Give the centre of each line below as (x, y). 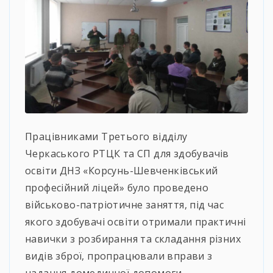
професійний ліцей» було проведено (117, 187)
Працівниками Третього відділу (106, 136)
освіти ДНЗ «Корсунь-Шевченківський (122, 170)
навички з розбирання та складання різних (133, 239)
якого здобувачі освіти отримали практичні (136, 222)
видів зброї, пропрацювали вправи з (119, 256)
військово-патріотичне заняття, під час (125, 204)
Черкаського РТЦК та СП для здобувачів (127, 153)
